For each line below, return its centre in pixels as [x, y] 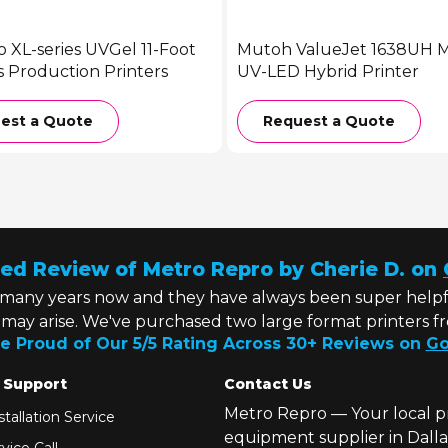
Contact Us [268, 383]
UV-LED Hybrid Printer [327, 71]
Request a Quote [328, 121]
